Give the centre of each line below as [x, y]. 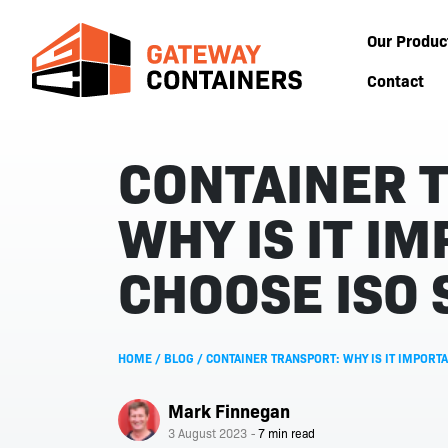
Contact [396, 80]
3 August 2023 [207, 433]
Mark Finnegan [229, 410]
